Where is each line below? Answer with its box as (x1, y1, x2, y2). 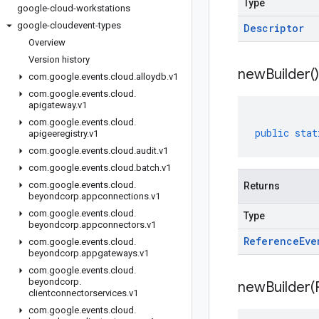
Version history (28, 54, 90, 65)
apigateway (28, 100, 75, 110)
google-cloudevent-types (17, 20, 121, 31)
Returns (244, 180, 280, 192)
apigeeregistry (28, 128, 87, 139)
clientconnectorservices (28, 288, 127, 298)
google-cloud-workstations (17, 3, 130, 14)
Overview (28, 37, 66, 48)
